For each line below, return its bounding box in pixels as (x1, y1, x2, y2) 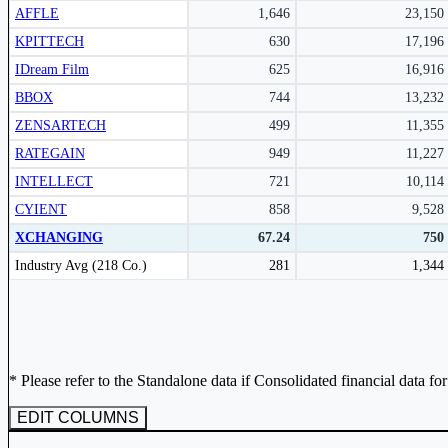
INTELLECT (15, 173, 93, 189)
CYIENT (15, 201, 67, 217)
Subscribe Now (206, 21, 309, 38)
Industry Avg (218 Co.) (15, 257, 147, 273)
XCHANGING (15, 229, 103, 245)
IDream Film (15, 61, 89, 77)
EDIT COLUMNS (17, 408, 139, 426)
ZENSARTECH (15, 117, 106, 133)
